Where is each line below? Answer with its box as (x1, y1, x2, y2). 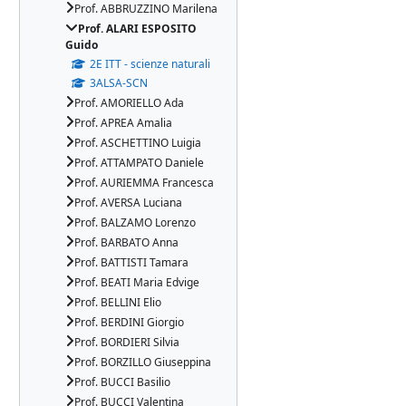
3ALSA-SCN (90, 75, 148, 91)
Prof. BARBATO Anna (74, 235, 179, 250)
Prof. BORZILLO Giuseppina (74, 354, 211, 370)
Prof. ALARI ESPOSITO (78, 21, 197, 36)
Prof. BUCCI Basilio (74, 374, 170, 390)
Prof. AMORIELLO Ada (74, 95, 184, 111)
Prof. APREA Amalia (74, 115, 172, 130)
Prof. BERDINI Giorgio (74, 314, 184, 330)
